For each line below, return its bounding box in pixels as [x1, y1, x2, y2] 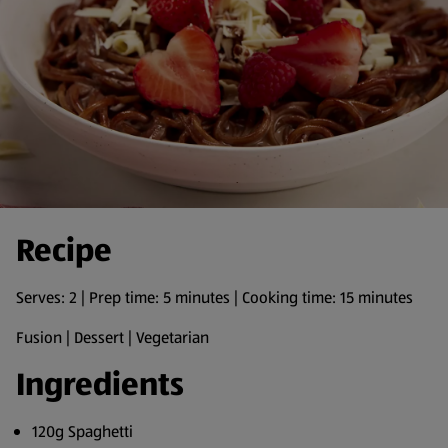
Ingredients [16, 362, 184, 407]
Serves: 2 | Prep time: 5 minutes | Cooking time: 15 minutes [16, 286, 413, 309]
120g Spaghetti [32, 420, 133, 443]
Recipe [16, 228, 112, 273]
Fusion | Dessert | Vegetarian [16, 326, 209, 349]
